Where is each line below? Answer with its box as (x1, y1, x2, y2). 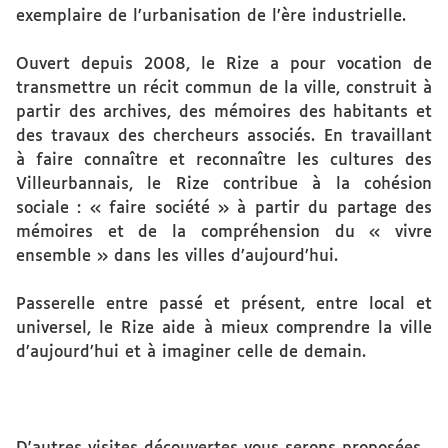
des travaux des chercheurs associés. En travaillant (16, 128, 432, 145)
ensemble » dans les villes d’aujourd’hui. (16, 248, 338, 265)
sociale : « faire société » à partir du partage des (16, 200, 432, 217)
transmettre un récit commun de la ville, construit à (16, 80, 432, 97)
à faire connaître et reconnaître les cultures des (16, 152, 432, 169)
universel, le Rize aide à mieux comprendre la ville (16, 320, 432, 337)
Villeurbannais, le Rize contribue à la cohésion (16, 176, 432, 193)
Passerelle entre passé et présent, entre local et (16, 296, 432, 313)
